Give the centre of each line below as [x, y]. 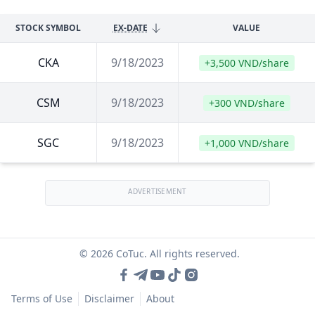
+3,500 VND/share [247, 63]
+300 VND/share [247, 103]
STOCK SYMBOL [48, 28]
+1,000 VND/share [247, 143]
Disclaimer [109, 298]
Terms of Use [42, 298]
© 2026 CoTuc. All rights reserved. [160, 253]
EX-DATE [130, 28]
